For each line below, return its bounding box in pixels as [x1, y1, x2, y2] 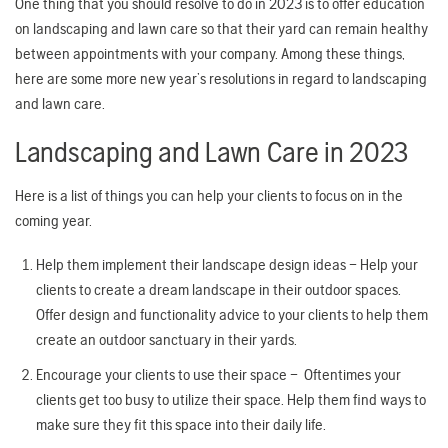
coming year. [15, 210, 95, 230]
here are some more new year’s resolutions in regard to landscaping [15, 69, 427, 89]
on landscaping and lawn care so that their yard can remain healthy [15, 19, 428, 39]
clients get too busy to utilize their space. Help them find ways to [35, 389, 426, 409]
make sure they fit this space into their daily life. [35, 414, 329, 434]
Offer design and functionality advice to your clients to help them [35, 305, 428, 325]
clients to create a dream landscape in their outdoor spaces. [35, 280, 401, 300]
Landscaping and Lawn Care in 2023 [15, 135, 409, 169]
